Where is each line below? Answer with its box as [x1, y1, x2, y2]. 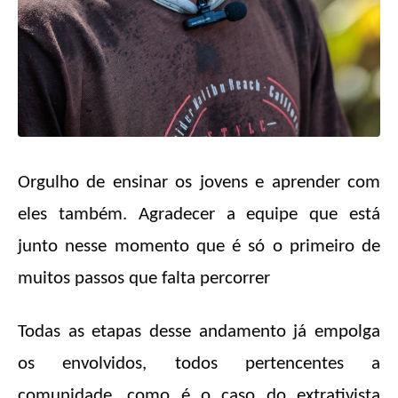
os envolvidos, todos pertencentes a [18, 354, 380, 374]
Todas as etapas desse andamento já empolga [18, 322, 380, 342]
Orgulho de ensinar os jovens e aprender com [18, 173, 380, 193]
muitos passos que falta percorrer [18, 269, 270, 289]
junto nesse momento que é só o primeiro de [18, 237, 380, 257]
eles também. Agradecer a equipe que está [18, 205, 380, 225]
